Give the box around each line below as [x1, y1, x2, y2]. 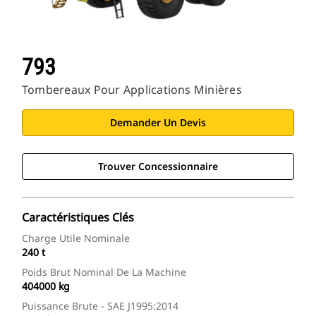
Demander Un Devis [110, 116, 206, 130]
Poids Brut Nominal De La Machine [22, 265, 186, 279]
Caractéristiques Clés [22, 209, 134, 226]
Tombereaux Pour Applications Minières [22, 82, 242, 98]
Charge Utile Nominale [22, 231, 130, 245]
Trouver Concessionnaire [98, 159, 218, 174]
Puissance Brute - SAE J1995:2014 [22, 299, 178, 313]
